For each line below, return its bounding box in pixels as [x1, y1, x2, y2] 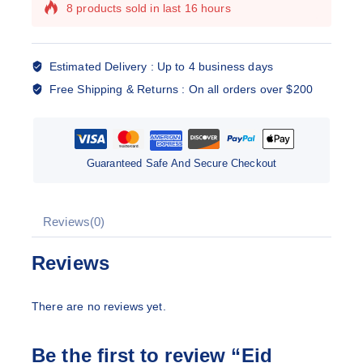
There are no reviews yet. [32, 300, 166, 313]
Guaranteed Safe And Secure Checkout [86, 157, 277, 169]
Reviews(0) [43, 214, 105, 228]
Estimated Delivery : [49, 60, 157, 73]
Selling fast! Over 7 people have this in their [66, 20, 295, 33]
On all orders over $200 [188, 83, 314, 96]
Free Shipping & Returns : [49, 83, 189, 96]
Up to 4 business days [156, 60, 273, 73]
